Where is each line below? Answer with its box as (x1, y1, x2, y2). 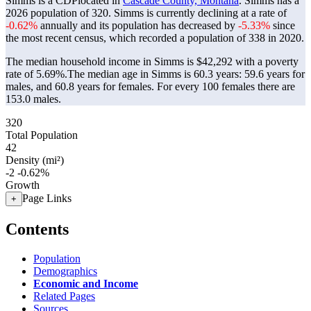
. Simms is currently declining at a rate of (108, 7, 287, 19)
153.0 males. (6, 93, 61, 105)
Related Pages (33, 289, 95, 302)
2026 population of (6, 7, 92, 19)
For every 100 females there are (157, 81, 295, 92)
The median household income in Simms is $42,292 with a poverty (6, 56, 299, 67)
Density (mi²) (6, 154, 64, 166)
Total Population (6, 129, 78, 141)
